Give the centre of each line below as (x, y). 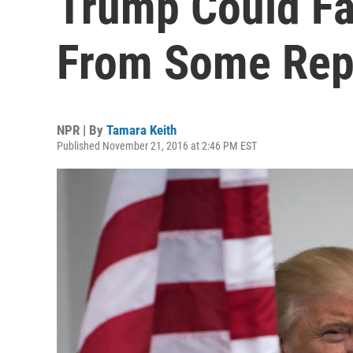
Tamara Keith (141, 130)
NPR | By (82, 130)
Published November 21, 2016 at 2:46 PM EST (157, 146)
